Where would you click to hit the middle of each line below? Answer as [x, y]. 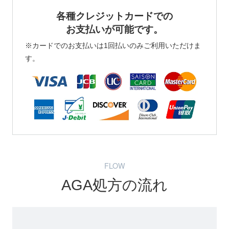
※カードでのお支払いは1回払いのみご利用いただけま [113, 46]
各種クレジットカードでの [114, 16]
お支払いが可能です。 [114, 30]
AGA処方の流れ [114, 185]
